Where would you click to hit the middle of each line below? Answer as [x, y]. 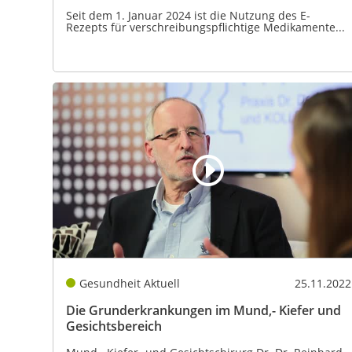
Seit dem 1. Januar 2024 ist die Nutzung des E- [188, 16]
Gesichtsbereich [114, 326]
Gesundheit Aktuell [129, 283]
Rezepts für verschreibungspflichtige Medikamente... [205, 27]
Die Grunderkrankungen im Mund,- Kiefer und [203, 310]
